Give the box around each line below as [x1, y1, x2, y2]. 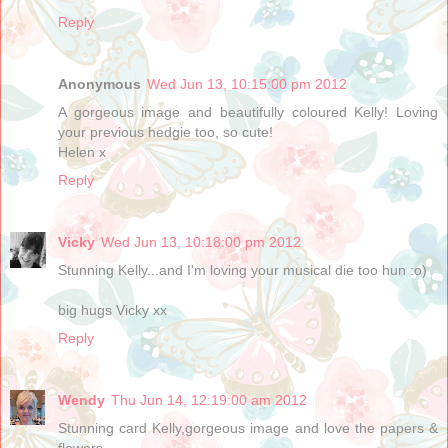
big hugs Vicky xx [58, 301, 167, 318]
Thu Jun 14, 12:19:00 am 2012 [111, 391, 307, 408]
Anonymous [58, 75, 141, 92]
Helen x [58, 143, 106, 160]
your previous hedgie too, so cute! [58, 123, 273, 140]
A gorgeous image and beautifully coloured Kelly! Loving [58, 103, 438, 120]
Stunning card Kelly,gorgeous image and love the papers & [58, 419, 438, 436]
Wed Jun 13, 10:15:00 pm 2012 [147, 75, 347, 92]
